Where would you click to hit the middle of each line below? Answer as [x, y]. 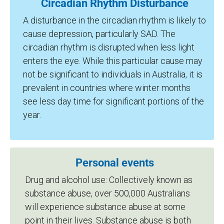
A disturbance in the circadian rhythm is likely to [114, 20]
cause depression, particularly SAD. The [99, 33]
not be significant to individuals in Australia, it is [113, 74]
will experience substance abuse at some [105, 206]
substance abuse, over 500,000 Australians [107, 193]
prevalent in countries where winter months [107, 87]
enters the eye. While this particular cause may [113, 60]
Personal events [114, 162]
